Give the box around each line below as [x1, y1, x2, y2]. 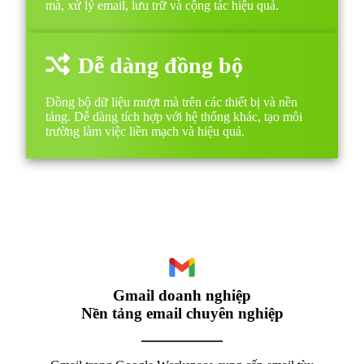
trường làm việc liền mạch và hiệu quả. [45, 123, 245, 138]
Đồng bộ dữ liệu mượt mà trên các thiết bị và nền [45, 94, 297, 109]
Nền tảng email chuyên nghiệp [80, 304, 284, 322]
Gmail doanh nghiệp [113, 286, 251, 304]
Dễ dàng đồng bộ [78, 52, 243, 78]
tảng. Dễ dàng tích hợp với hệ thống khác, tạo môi [45, 109, 302, 123]
